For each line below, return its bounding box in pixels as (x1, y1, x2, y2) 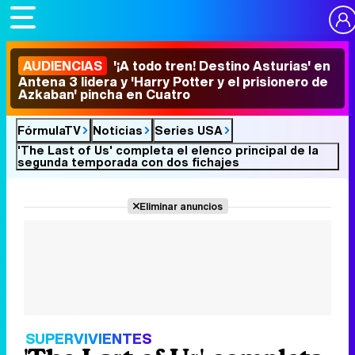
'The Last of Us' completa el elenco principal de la (17, 141, 319, 158)
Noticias (93, 121, 143, 139)
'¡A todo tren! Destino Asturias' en (110, 56, 330, 75)
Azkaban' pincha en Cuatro (18, 85, 190, 104)
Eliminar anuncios (139, 199, 223, 213)
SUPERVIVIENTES (25, 328, 151, 349)
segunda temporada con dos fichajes (17, 153, 239, 170)
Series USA (155, 121, 223, 139)
